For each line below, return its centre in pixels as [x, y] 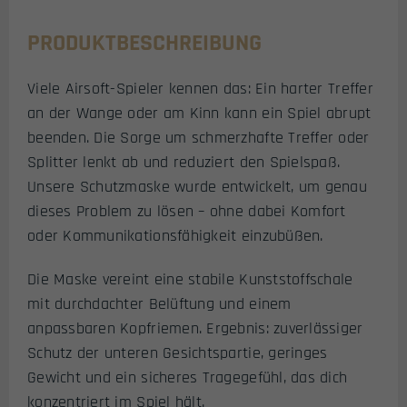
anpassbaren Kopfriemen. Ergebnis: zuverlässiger [195, 329]
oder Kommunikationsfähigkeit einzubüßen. [175, 235]
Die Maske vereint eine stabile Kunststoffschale [190, 280]
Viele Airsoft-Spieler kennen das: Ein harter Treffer [200, 88]
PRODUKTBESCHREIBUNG [144, 43]
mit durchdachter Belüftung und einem [159, 304]
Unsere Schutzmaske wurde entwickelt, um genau [197, 186]
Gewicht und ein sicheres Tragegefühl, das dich [188, 378]
